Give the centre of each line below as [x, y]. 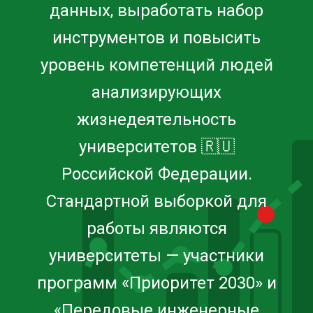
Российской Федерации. [156, 174]
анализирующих [156, 92]
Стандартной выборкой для [156, 201]
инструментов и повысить [156, 38]
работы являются [156, 228]
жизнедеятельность [156, 119]
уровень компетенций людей [156, 65]
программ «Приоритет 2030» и [156, 283]
